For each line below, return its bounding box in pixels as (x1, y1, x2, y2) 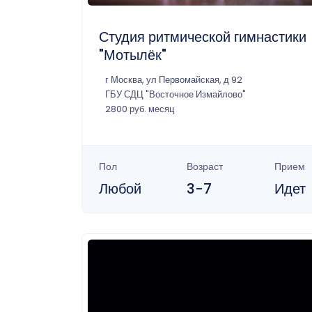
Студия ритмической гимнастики (99, 26, 306, 47)
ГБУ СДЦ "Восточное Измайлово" (105, 88, 246, 100)
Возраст (186, 159, 223, 173)
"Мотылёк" (99, 45, 166, 65)
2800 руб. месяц (105, 102, 174, 115)
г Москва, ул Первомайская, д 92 (105, 73, 242, 86)
